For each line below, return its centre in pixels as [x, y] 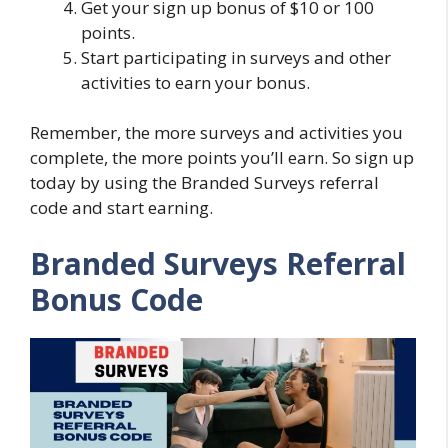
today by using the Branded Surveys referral [204, 183]
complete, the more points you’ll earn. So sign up [222, 158]
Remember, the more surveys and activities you [216, 133]
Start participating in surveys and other [236, 57]
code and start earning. [121, 208]
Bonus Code [116, 299]
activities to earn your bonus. [195, 82]
